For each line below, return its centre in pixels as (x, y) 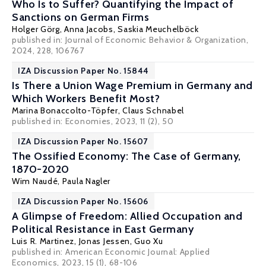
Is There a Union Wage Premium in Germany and (132, 85)
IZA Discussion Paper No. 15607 (83, 141)
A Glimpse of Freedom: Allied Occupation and (127, 216)
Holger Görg (36, 29)
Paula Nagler (86, 181)
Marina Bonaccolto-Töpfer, (67, 110)
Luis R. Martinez (43, 241)
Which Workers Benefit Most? (86, 99)
